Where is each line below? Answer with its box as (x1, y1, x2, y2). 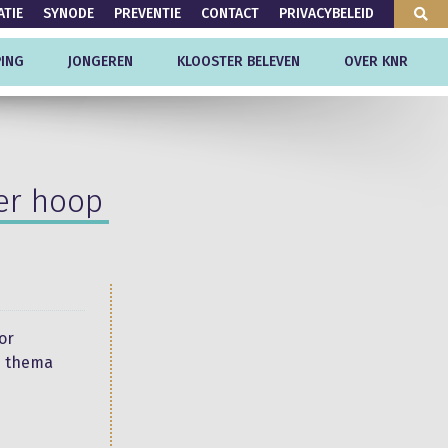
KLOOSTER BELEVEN (177, 53, 300, 70)
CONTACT (201, 5, 259, 22)
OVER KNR (344, 53, 408, 70)
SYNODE (43, 5, 94, 22)
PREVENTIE (114, 5, 181, 22)
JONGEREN (68, 53, 133, 70)
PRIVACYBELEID (279, 5, 374, 22)
